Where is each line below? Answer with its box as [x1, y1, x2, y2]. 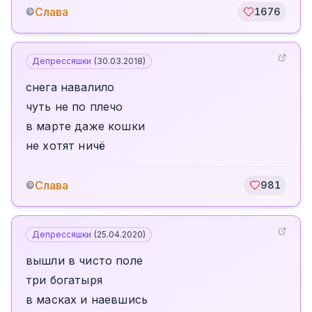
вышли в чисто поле [26, 253, 143, 267]
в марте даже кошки [26, 119, 145, 133]
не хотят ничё [26, 139, 106, 153]
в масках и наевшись [26, 292, 148, 306]
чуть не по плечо [26, 100, 123, 114]
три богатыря [26, 273, 102, 287]
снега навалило [26, 80, 115, 94]
